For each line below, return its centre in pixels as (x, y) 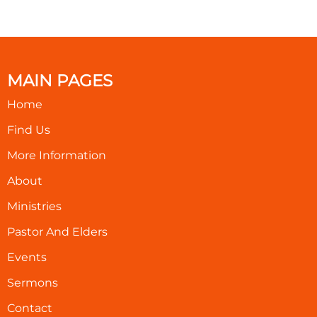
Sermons (33, 282)
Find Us (29, 129)
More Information (57, 155)
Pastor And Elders (57, 231)
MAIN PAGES (60, 80)
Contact (30, 308)
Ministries (34, 206)
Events (27, 257)
